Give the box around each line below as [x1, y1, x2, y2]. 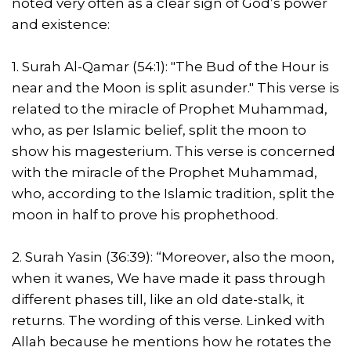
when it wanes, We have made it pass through [12, 270, 326, 287]
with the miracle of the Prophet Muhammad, [12, 165, 317, 181]
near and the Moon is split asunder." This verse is [12, 80, 339, 96]
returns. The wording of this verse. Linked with [12, 313, 325, 329]
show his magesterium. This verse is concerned [12, 143, 335, 160]
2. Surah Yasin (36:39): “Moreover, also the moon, [12, 249, 335, 266]
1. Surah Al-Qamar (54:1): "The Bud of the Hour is [12, 59, 329, 75]
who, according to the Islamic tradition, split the [12, 186, 335, 202]
